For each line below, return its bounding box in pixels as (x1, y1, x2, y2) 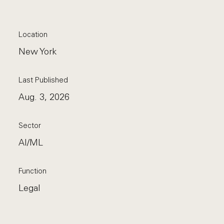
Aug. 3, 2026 (18, 91, 70, 102)
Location (18, 30, 48, 39)
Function (18, 166, 47, 175)
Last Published (18, 75, 68, 84)
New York (18, 46, 57, 57)
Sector (18, 121, 41, 130)
